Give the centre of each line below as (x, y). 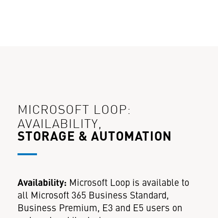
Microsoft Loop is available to (128, 183)
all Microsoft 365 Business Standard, (93, 196)
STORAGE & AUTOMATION (96, 137)
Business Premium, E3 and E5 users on (100, 209)
